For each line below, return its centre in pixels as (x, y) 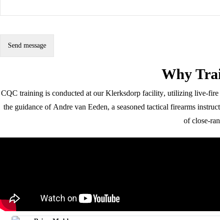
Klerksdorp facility (135, 93)
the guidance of (28, 107)
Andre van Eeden (80, 107)
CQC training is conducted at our (54, 93)
